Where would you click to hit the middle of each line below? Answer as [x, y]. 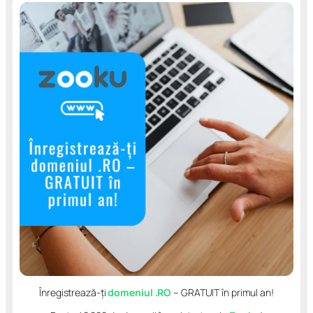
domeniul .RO [140, 293]
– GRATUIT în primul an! [223, 293]
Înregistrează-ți [74, 293]
